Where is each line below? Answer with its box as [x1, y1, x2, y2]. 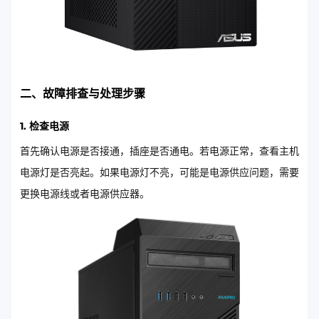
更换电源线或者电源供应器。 [20, 187, 150, 200]
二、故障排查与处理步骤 [20, 86, 145, 100]
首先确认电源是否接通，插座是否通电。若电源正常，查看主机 [20, 144, 299, 157]
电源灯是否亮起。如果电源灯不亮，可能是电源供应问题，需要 [20, 165, 299, 179]
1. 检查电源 [20, 119, 69, 132]
